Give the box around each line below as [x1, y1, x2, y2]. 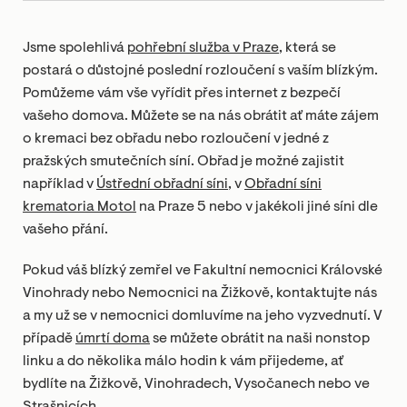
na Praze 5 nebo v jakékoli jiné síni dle [136, 200, 378, 214]
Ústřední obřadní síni [96, 177, 228, 192]
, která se [279, 41, 336, 55]
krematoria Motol [23, 200, 136, 214]
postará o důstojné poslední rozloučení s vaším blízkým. [23, 64, 378, 78]
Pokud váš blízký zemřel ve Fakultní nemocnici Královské [23, 263, 382, 278]
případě [23, 332, 75, 346]
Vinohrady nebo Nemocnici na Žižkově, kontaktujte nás [23, 286, 377, 301]
